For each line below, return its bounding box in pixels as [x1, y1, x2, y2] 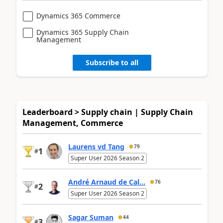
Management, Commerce [22, 117, 123, 128]
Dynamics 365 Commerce [36, 10, 120, 20]
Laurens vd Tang [68, 142, 124, 152]
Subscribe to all [86, 58, 138, 68]
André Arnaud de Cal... [68, 177, 145, 187]
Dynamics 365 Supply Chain [36, 27, 129, 37]
